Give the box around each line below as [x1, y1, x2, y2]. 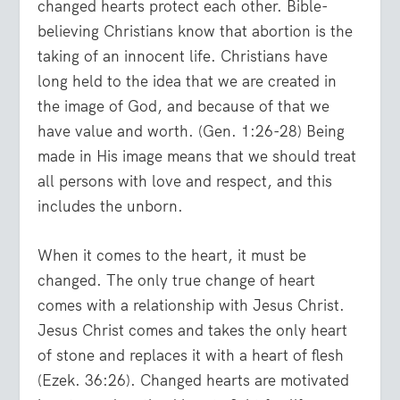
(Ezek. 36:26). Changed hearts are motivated [37, 370, 350, 390]
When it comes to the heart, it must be [37, 245, 307, 265]
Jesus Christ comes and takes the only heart [37, 320, 348, 340]
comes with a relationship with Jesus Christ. [37, 295, 346, 315]
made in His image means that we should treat [37, 146, 357, 166]
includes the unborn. [37, 196, 184, 216]
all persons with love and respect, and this [37, 171, 333, 191]
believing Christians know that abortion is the [37, 21, 354, 41]
